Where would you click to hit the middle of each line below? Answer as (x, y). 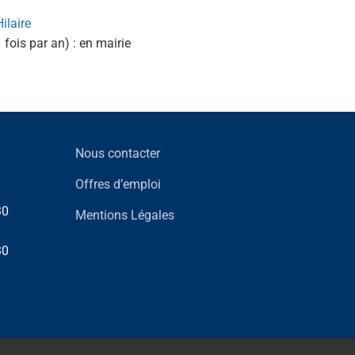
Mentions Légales (124, 216)
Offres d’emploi (118, 185)
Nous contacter (117, 154)
